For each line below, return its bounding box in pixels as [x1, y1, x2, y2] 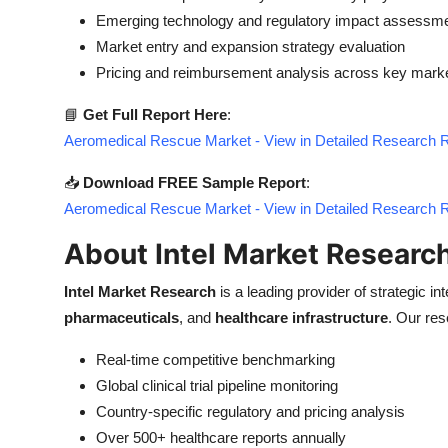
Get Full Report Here [83, 106, 227, 123]
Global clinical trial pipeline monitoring [96, 377, 338, 394]
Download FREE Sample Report [83, 174, 306, 191]
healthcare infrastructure [215, 309, 388, 326]
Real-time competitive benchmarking [96, 351, 335, 368]
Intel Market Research [64, 283, 216, 300]
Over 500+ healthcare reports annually [96, 429, 346, 446]
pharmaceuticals [64, 309, 179, 326]
